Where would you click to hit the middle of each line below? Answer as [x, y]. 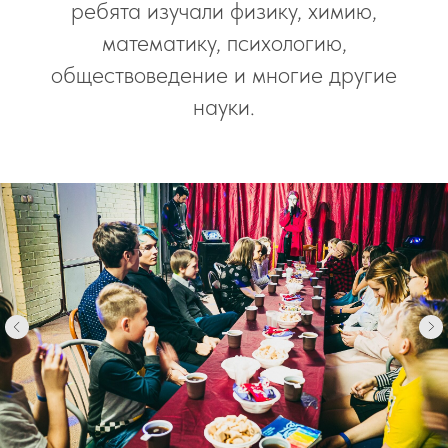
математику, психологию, [224, 42]
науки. [224, 106]
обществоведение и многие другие [224, 74]
